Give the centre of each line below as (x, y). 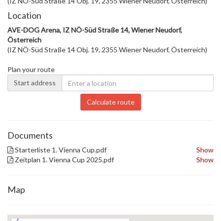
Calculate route (110, 102)
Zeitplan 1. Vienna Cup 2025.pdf (64, 160)
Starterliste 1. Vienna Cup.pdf (60, 150)
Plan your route (31, 69)
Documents (30, 135)
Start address (35, 83)
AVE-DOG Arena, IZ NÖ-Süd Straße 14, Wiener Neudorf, (95, 30)
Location (24, 15)
